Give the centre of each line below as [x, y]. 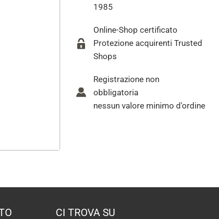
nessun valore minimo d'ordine [150, 106]
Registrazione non [127, 79]
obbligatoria [116, 92]
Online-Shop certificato [136, 30]
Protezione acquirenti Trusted [148, 43]
